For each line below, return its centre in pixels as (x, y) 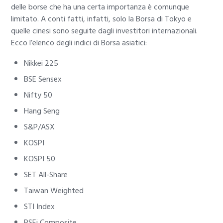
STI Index (39, 207)
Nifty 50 (38, 95)
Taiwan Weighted (54, 191)
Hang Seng (42, 111)
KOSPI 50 (40, 159)
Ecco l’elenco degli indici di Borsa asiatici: (79, 43)
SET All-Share (46, 175)
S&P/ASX (39, 127)
